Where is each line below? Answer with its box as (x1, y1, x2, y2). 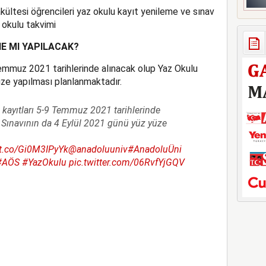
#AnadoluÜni (127, 143, 182, 155)
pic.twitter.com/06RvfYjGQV (68, 156, 185, 168)
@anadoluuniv (68, 143, 128, 155)
